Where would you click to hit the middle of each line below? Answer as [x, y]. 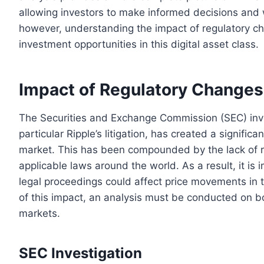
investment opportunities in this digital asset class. [139, 44]
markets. [39, 213]
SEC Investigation [80, 253]
